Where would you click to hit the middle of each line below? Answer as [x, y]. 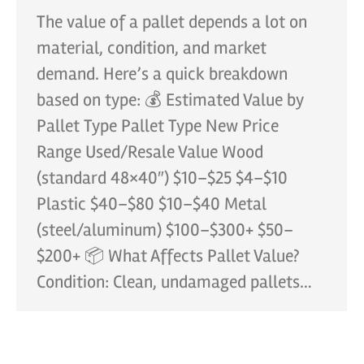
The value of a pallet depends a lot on [172, 22]
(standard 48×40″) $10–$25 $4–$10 [162, 178]
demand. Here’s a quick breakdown [162, 74]
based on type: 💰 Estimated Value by [170, 100]
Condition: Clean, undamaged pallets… [174, 282]
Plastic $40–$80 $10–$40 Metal [152, 204]
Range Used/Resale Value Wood [150, 152]
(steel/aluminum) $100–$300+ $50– [165, 230]
